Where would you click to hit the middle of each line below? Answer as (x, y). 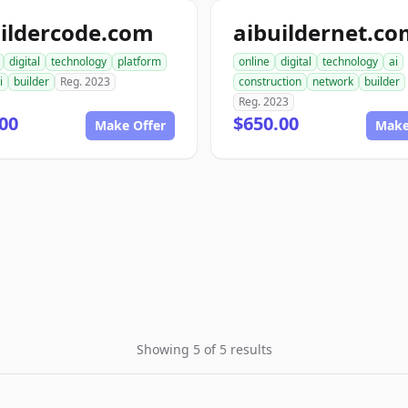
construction (270, 82)
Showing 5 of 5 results (204, 349)
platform (139, 61)
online (254, 61)
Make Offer (130, 125)
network (333, 82)
